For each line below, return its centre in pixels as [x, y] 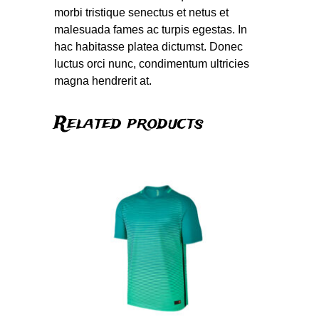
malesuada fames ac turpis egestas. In [151, 30]
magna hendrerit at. [103, 81]
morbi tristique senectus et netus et [142, 13]
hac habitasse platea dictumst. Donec [149, 47]
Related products [129, 124]
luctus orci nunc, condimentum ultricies [152, 64]
